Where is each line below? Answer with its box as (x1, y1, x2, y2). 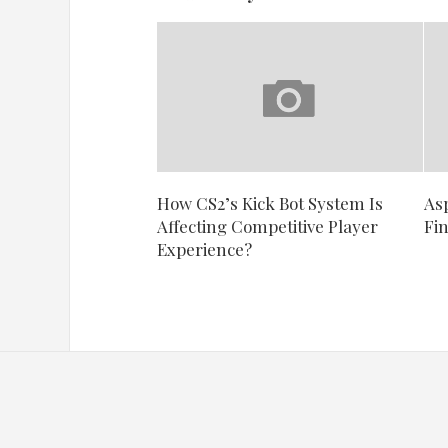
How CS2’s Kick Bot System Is (157, 191, 383, 214)
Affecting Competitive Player (157, 214, 378, 237)
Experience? (157, 237, 252, 260)
